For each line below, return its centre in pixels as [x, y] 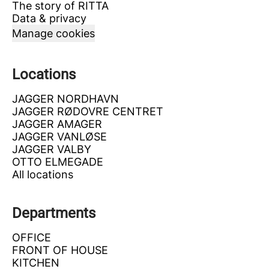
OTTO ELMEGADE [58, 162]
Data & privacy [49, 18]
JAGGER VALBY [52, 149]
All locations [43, 174]
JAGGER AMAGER [57, 124]
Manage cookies [53, 33]
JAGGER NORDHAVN [65, 99]
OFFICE [32, 237]
